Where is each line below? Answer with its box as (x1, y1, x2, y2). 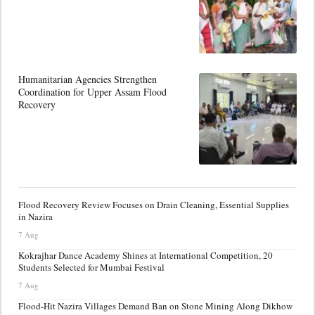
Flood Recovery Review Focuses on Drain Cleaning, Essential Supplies (18, 198, 289, 211)
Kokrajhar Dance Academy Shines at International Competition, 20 (18, 249, 273, 262)
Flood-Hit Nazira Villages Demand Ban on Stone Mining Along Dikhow (18, 300, 292, 312)
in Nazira (18, 210, 53, 223)
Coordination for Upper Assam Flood (18, 85, 167, 98)
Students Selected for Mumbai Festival (18, 261, 165, 274)
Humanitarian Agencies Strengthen (18, 72, 157, 86)
